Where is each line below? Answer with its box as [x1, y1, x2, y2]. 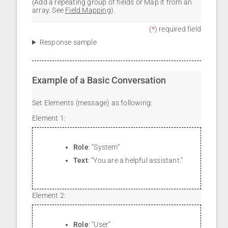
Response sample [39, 38, 97, 46]
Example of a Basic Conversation [32, 74, 166, 85]
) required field [154, 24, 201, 33]
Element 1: [32, 113, 66, 122]
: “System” [88, 142, 120, 151]
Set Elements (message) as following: [32, 98, 153, 107]
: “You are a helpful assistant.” [88, 156, 183, 164]
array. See [32, 6, 66, 14]
